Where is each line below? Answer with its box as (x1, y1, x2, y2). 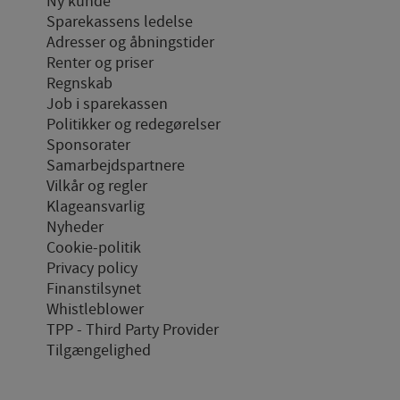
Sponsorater (46, 135, 130, 156)
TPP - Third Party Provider (46, 320, 219, 341)
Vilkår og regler (46, 176, 147, 197)
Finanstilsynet (46, 279, 141, 300)
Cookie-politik (46, 237, 141, 259)
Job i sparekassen (46, 94, 168, 115)
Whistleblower (46, 299, 144, 321)
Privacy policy (46, 258, 137, 279)
